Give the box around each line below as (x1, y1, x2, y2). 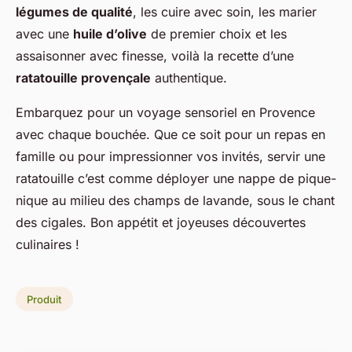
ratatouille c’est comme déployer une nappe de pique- (16, 170, 336, 186)
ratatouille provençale (16, 69, 151, 86)
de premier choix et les (147, 25, 287, 42)
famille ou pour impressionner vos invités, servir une (16, 148, 325, 164)
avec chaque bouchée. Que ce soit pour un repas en (16, 126, 325, 142)
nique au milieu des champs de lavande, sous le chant (16, 192, 335, 208)
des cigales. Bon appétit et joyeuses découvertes (16, 214, 306, 230)
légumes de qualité (16, 3, 133, 20)
